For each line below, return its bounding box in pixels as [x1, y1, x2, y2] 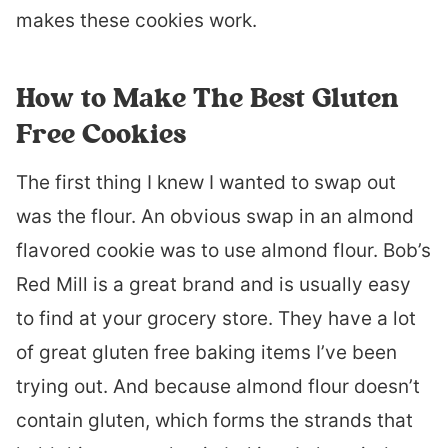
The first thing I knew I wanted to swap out [16, 171, 396, 194]
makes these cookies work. [16, 9, 257, 32]
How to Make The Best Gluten [16, 80, 399, 115]
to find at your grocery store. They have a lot [16, 307, 416, 330]
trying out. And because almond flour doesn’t [16, 375, 420, 398]
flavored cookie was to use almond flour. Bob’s [16, 239, 431, 262]
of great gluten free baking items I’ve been [16, 341, 397, 364]
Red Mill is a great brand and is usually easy [16, 273, 411, 296]
